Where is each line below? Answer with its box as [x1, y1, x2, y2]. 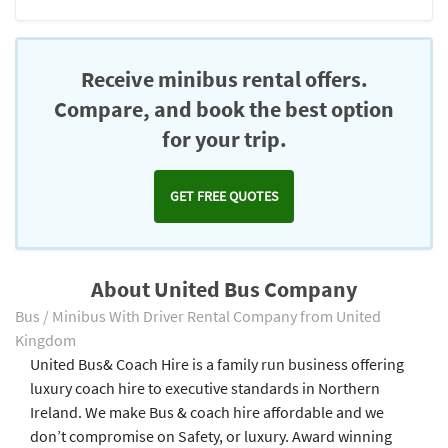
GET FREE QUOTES [170, 187, 278, 205]
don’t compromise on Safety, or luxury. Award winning [30, 426, 392, 446]
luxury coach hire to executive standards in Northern [30, 378, 380, 398]
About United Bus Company [91, 275, 357, 303]
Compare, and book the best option [54, 95, 394, 123]
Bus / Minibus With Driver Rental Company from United [15, 306, 381, 326]
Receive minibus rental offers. [80, 65, 368, 93]
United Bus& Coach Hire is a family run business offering [30, 354, 404, 374]
